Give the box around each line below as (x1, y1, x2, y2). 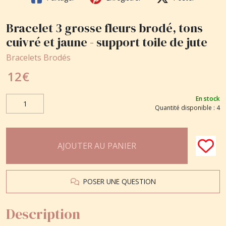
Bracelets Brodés (6, 51, 71, 63)
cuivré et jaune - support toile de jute (6, 33, 207, 50)
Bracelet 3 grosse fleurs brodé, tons (6, 19, 203, 36)
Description (6, 204, 80, 223)
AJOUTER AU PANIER (58, 140, 136, 151)
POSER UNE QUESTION (79, 176, 156, 186)
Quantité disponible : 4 (155, 103, 220, 112)
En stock (196, 94, 220, 103)
